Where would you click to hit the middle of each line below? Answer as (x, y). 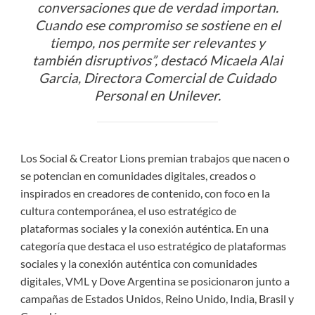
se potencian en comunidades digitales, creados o (138, 176)
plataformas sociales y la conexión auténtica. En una (144, 229)
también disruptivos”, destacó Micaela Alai (157, 60)
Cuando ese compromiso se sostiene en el (157, 25)
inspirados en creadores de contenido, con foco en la (145, 193)
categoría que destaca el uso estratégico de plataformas (153, 246)
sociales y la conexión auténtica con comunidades (139, 264)
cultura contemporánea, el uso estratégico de (128, 211)
